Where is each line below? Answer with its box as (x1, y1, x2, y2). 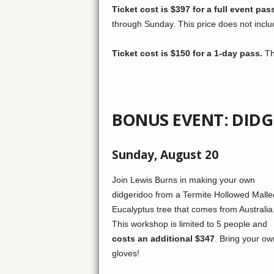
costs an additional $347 (111, 234, 215, 244)
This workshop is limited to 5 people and (111, 219, 267, 229)
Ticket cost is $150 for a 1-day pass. (111, 48, 262, 59)
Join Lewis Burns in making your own (111, 175, 255, 185)
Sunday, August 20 (111, 147, 218, 163)
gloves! (111, 248, 139, 259)
